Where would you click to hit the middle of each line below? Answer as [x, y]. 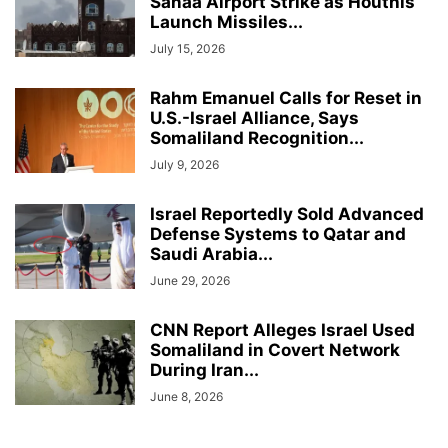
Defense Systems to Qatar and [278, 234]
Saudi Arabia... [211, 254]
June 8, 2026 [186, 396]
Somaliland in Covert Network [275, 350]
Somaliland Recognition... [257, 138]
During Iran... [204, 370]
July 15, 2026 [187, 48]
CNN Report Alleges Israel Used [282, 330]
